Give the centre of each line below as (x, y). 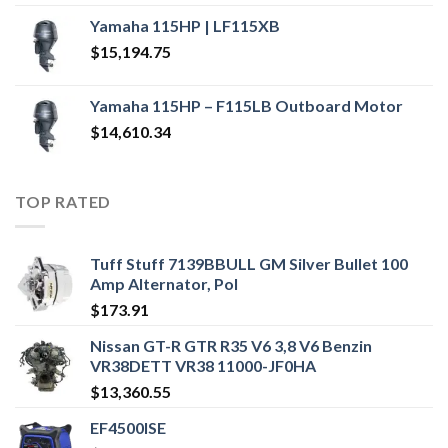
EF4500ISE (128, 427)
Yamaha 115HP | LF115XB (185, 25)
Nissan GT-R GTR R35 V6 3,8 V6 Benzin (231, 345)
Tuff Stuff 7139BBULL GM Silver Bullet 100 (249, 263)
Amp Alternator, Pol (164, 283)
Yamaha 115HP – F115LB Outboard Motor (246, 105)
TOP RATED (63, 201)
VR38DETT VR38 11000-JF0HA (203, 365)
